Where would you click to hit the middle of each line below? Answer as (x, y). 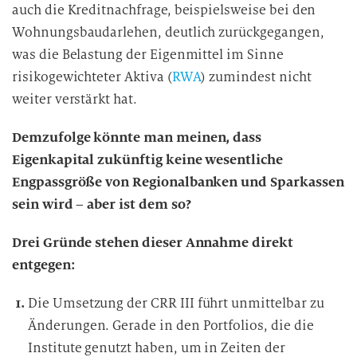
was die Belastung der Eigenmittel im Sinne (148, 55)
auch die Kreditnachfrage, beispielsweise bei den (164, 10)
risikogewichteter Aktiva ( (92, 77)
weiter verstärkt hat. (75, 99)
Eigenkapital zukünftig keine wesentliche (147, 160)
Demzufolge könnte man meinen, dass (137, 137)
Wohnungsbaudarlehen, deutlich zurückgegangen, (168, 32)
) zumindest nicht (256, 77)
